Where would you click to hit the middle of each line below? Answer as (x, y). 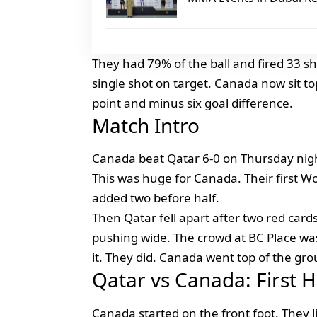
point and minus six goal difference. (192, 103)
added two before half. (156, 198)
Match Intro (146, 126)
